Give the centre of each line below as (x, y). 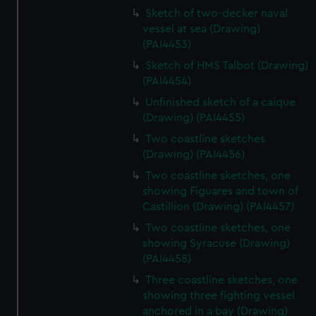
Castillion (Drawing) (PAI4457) (219, 207)
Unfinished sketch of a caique (221, 102)
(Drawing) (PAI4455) (194, 118)
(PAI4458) (167, 259)
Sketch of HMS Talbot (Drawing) (227, 66)
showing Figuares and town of (221, 191)
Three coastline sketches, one (222, 280)
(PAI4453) (167, 44)
